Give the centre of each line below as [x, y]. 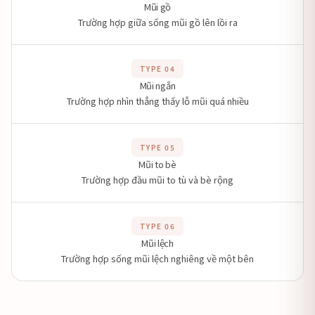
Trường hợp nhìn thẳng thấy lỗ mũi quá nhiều [157, 101]
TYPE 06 [157, 226]
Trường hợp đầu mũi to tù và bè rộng [157, 180]
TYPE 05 [157, 147]
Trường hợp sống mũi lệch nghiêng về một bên [157, 258]
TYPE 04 [157, 69]
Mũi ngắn [157, 85]
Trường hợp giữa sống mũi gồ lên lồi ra [157, 22]
